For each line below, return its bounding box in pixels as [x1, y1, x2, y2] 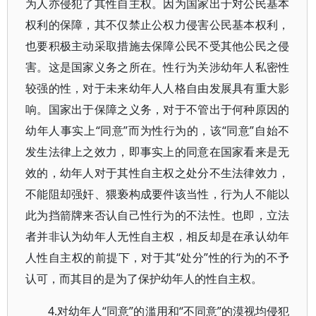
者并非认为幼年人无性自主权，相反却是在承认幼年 [25, 229, 290, 244]
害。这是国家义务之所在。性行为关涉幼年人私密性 [25, 59, 290, 75]
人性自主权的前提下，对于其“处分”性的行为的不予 [25, 250, 290, 265]
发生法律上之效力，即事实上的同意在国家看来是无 [25, 144, 290, 159]
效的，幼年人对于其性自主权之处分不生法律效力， [25, 165, 290, 181]
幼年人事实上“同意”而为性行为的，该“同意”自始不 [25, 123, 290, 138]
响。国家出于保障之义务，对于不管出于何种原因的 [25, 102, 290, 117]
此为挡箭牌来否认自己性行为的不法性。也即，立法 [25, 207, 290, 223]
